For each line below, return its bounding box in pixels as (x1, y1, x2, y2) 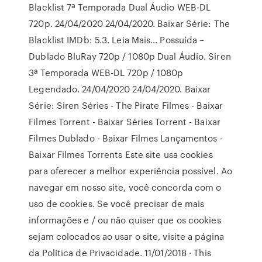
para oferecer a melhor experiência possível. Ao (29, 164, 232, 177)
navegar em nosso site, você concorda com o (29, 181, 222, 194)
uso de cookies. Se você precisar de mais (29, 197, 205, 210)
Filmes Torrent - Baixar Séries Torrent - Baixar (29, 115, 220, 128)
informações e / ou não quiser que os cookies (29, 213, 221, 226)
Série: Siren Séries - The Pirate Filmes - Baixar (29, 99, 223, 112)
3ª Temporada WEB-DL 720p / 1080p (29, 66, 184, 79)
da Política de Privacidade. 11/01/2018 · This (29, 246, 211, 259)
